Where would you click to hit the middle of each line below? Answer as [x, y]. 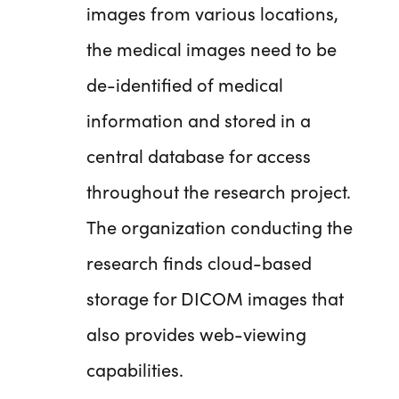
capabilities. [135, 369]
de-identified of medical [185, 84]
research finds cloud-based [199, 262]
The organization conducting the [220, 227]
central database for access [199, 155]
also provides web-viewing [196, 334]
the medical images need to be [212, 49]
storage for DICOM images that [215, 298]
